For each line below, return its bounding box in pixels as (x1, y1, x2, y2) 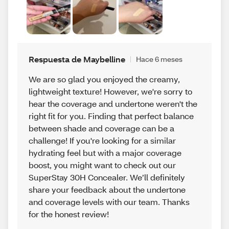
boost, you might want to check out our (29, 159, 176, 170)
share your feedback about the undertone (29, 184, 186, 195)
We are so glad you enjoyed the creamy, (29, 73, 180, 84)
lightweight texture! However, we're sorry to (29, 85, 192, 97)
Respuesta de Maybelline (29, 53, 125, 64)
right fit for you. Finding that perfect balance (29, 110, 194, 121)
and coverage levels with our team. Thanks (29, 196, 190, 207)
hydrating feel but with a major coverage (29, 147, 181, 158)
